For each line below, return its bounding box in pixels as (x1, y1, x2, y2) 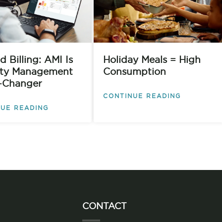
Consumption (103, 67, 166, 77)
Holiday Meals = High (103, 55, 201, 65)
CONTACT (82, 202, 127, 211)
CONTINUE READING (103, 93, 181, 99)
